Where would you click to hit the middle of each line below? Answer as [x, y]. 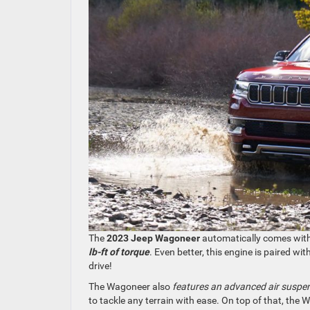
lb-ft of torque [119, 252]
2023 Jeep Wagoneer [152, 238]
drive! [100, 266]
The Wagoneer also [130, 287]
